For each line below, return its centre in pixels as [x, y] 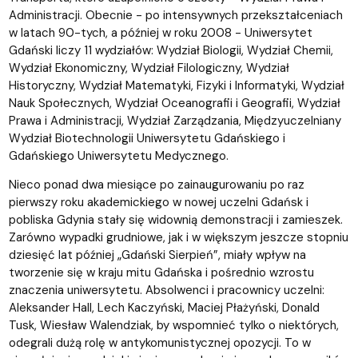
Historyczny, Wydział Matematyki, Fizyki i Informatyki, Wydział [176, 86]
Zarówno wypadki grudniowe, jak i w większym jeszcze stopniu [178, 238]
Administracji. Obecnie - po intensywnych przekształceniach [175, 16]
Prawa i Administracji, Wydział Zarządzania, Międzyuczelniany [175, 121]
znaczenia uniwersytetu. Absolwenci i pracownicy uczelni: [166, 290]
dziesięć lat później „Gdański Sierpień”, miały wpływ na [157, 255]
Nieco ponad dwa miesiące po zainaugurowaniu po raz [156, 185]
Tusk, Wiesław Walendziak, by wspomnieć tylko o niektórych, [173, 326]
